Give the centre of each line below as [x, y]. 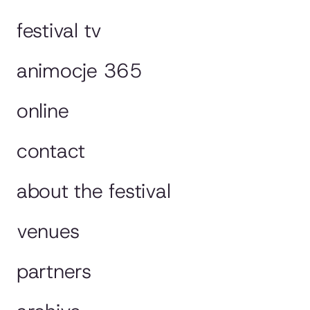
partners [54, 272]
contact [51, 151]
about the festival [94, 191]
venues [48, 231]
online [43, 111]
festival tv [60, 31]
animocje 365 [80, 71]
